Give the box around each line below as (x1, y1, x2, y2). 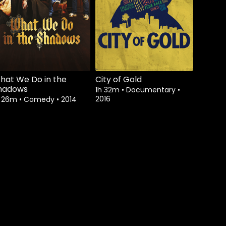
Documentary (126, 85, 178, 95)
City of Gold (95, 74, 142, 86)
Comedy (24, 94, 56, 105)
